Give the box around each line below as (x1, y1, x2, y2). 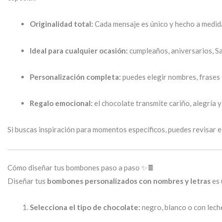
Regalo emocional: (30, 99, 93, 108)
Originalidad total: (30, 19, 93, 29)
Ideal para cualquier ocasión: (30, 46, 128, 55)
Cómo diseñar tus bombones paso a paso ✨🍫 (7, 163, 155, 172)
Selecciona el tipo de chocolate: (30, 203, 140, 212)
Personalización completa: (30, 72, 121, 81)
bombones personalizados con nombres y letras (47, 176, 211, 186)
